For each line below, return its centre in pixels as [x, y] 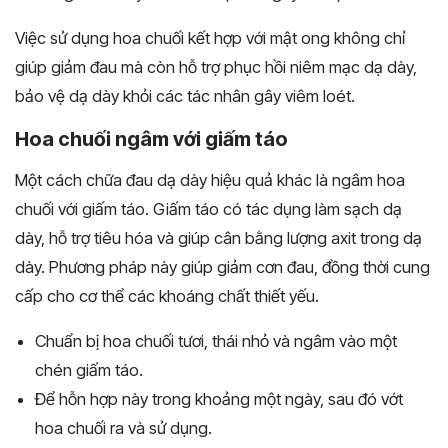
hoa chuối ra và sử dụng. [123, 428]
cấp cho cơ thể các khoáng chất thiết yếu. [167, 296]
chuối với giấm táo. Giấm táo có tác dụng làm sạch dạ [208, 209]
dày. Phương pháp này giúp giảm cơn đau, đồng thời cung [222, 267]
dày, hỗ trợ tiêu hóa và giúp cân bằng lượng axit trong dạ [218, 238]
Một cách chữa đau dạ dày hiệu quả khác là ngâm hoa [210, 180]
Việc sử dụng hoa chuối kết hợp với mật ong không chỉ [210, 38]
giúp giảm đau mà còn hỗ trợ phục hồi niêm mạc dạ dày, [216, 67]
